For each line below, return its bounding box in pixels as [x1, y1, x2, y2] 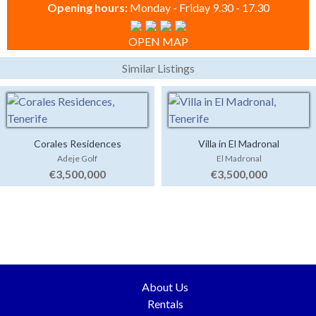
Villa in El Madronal [198, 138, 279, 150]
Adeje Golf [57, 153, 97, 164]
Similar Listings [121, 61, 195, 75]
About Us [142, 280, 188, 294]
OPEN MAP [128, 35, 188, 49]
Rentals [147, 297, 183, 311]
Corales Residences [33, 138, 121, 150]
